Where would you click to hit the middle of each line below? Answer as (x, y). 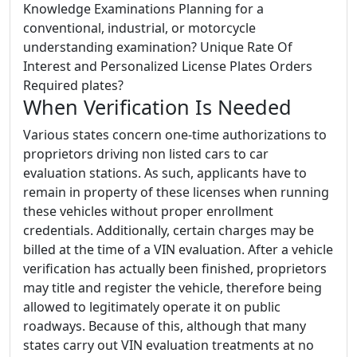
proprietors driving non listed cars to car (146, 154)
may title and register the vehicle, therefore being (173, 288)
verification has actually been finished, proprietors (175, 269)
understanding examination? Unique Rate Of (158, 47)
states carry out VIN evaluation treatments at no (169, 345)
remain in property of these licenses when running (176, 192)
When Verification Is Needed (157, 107)
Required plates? (73, 85)
